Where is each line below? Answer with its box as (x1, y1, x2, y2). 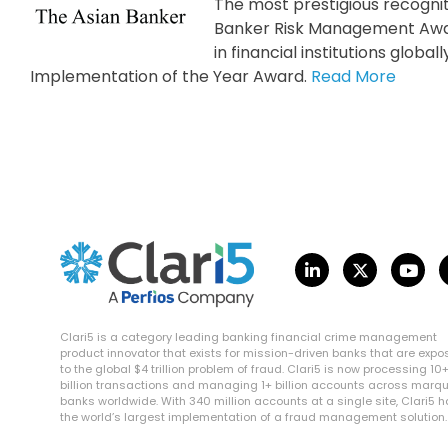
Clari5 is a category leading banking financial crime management (60, 329, 437, 346)
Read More (311, 65, 396, 89)
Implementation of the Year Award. (30, 65, 311, 89)
